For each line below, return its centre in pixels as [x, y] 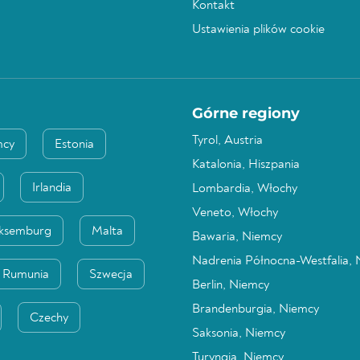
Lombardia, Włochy [245, 189]
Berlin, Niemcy [231, 285]
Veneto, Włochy [235, 213]
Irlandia [52, 188]
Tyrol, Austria [227, 141]
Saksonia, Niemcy [239, 333]
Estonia [74, 145]
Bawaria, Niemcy [237, 237]
